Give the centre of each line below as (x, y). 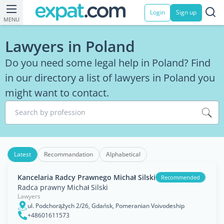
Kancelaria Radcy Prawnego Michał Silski (86, 177)
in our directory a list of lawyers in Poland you (110, 78)
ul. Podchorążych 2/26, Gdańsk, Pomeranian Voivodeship (106, 205)
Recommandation (68, 154)
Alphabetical (123, 154)
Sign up (186, 12)
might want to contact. (57, 93)
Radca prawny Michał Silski (63, 187)
